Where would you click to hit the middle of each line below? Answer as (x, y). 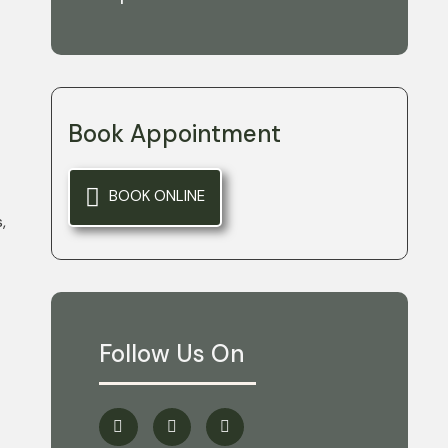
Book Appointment (175, 133)
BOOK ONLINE (155, 196)
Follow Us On (172, 353)
